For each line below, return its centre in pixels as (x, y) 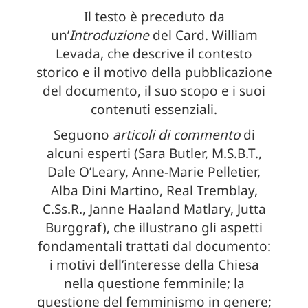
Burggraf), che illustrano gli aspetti (154, 228)
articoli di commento (178, 135)
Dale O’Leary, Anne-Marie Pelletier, (154, 172)
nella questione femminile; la (154, 284)
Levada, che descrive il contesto (154, 54)
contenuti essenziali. (154, 110)
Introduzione (111, 35)
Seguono (83, 135)
